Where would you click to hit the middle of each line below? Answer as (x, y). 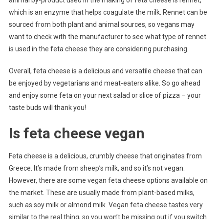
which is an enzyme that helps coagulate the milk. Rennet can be (108, 12)
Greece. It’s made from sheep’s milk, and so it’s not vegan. (97, 168)
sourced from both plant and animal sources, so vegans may (101, 25)
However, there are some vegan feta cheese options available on (108, 181)
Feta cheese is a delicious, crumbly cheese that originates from (105, 156)
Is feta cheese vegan (77, 133)
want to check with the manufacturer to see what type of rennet (107, 37)
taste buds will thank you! (47, 108)
